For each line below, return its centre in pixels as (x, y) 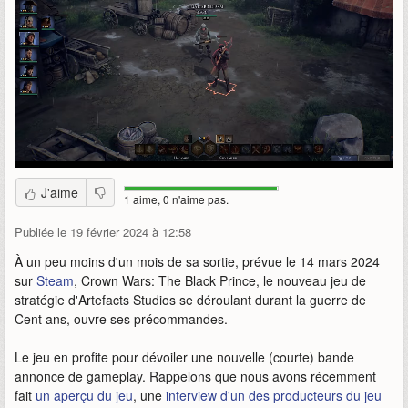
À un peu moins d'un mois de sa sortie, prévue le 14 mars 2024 (197, 262)
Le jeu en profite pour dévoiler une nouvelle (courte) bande (184, 357)
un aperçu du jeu (84, 396)
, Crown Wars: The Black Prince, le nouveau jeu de (220, 281)
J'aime (60, 193)
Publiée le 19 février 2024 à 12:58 (103, 232)
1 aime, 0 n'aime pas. (176, 199)
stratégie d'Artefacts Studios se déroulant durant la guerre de (190, 300)
